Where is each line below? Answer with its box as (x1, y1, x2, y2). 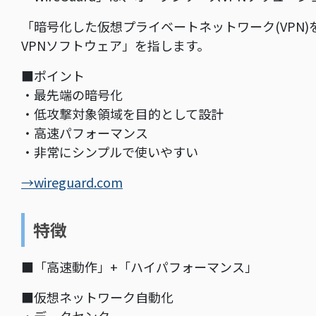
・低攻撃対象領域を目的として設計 (21, 104, 224, 123)
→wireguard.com (21, 173, 123, 192)
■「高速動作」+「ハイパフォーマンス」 (21, 257, 257, 276)
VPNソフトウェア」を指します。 (21, 36, 209, 55)
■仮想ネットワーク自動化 (21, 288, 174, 307)
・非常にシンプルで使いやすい (21, 142, 198, 162)
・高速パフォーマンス (21, 123, 148, 142)
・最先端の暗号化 (21, 85, 123, 104)
